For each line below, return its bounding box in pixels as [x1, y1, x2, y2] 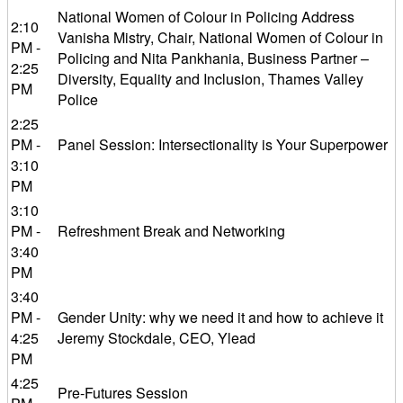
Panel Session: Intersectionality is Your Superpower [58, 134, 388, 155]
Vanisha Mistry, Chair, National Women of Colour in [58, 27, 383, 48]
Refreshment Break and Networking [58, 220, 285, 241]
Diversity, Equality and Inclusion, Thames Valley [58, 68, 363, 89]
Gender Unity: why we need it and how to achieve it [58, 307, 383, 327]
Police [58, 89, 98, 110]
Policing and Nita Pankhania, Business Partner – [58, 48, 369, 68]
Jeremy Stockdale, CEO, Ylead [58, 327, 255, 348]
